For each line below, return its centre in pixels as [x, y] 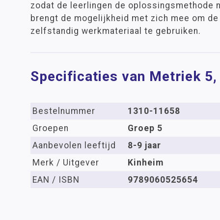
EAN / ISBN [56, 180]
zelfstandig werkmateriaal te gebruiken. [116, 31]
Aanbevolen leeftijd [74, 145]
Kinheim [146, 163]
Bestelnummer [64, 111]
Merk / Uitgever [66, 163]
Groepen [51, 128]
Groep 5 [145, 128]
